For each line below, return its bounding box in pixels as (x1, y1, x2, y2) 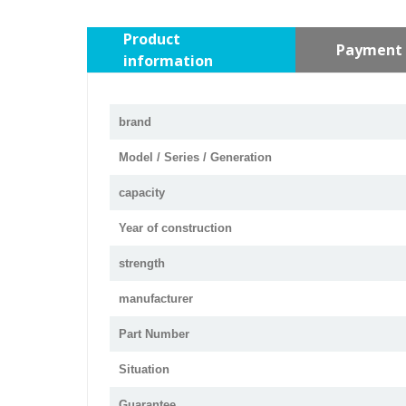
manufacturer (119, 292, 193, 305)
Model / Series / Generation (119, 150, 272, 164)
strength (119, 256, 165, 270)
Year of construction (119, 221, 232, 235)
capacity (119, 186, 165, 199)
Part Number (119, 327, 189, 341)
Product (123, 29, 180, 49)
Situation (119, 362, 169, 376)
